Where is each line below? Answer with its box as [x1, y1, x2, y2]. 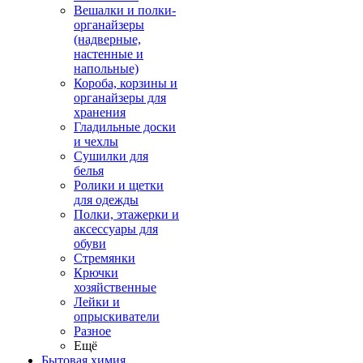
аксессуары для [74, 222, 158, 236]
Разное [74, 324, 111, 338]
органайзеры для [74, 91, 166, 105]
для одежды [74, 193, 139, 207]
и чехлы [74, 135, 118, 148]
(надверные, [74, 32, 141, 46]
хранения [74, 105, 126, 119]
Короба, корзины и [74, 76, 177, 90]
